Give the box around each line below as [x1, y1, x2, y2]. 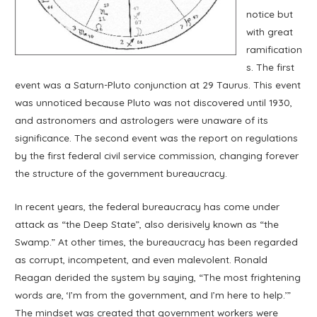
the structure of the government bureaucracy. [15, 167, 228, 180]
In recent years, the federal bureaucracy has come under [15, 200, 280, 213]
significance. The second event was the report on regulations [15, 132, 299, 144]
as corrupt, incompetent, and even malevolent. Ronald [15, 253, 268, 266]
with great [246, 25, 293, 38]
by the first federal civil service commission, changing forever [15, 149, 299, 162]
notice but [246, 8, 293, 21]
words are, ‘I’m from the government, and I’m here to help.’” [15, 289, 292, 301]
